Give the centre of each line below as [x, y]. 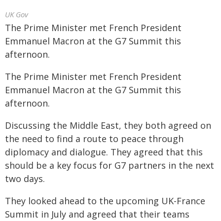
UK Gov [17, 14]
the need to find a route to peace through [94, 139]
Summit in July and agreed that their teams [97, 214]
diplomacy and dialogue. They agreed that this [104, 152]
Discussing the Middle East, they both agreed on [108, 125]
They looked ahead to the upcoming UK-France [105, 201]
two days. [25, 179]
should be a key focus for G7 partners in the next [110, 165]
